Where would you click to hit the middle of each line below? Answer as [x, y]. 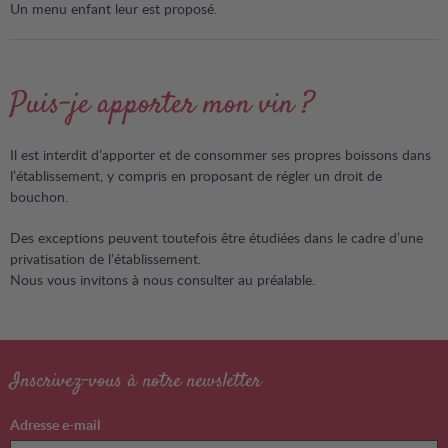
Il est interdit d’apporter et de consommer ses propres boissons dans [220, 154]
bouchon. [39, 196]
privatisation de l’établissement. [105, 258]
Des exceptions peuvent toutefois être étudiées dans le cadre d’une [216, 237]
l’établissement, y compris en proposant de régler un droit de [196, 175]
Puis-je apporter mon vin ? [162, 105]
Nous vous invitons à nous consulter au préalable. [162, 279]
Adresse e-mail [55, 424]
